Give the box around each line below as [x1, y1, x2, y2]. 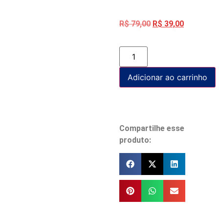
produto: [119, 135, 151, 145]
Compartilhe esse [119, 124, 184, 133]
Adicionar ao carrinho [128, 72, 207, 83]
